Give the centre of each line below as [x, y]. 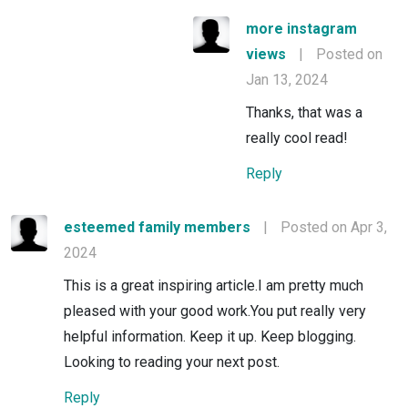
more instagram [301, 28]
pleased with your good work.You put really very [215, 311]
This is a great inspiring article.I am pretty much [214, 285]
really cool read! [297, 138]
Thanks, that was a [304, 112]
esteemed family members [157, 227]
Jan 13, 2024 [287, 79]
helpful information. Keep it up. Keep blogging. [210, 336]
